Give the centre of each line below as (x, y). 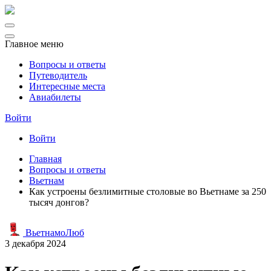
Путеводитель (58, 75)
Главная (45, 159)
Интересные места (67, 86)
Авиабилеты (55, 97)
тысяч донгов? (59, 202)
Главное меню (34, 44)
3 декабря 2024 (35, 243)
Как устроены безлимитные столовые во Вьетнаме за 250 (148, 191)
